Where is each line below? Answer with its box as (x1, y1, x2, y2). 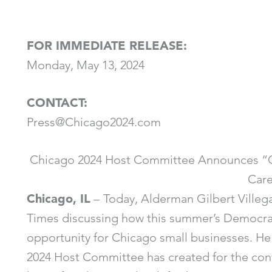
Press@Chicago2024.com (27, 115, 161, 129)
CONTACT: (27, 95, 87, 110)
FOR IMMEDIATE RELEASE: (27, 38, 187, 53)
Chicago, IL (27, 191, 90, 206)
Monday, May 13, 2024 (27, 58, 144, 72)
